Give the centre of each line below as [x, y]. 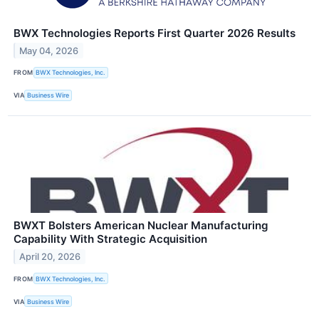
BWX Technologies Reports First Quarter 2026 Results [155, 33]
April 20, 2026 [50, 256]
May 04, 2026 [49, 51]
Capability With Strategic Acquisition [110, 239]
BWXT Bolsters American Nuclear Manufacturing [141, 226]
